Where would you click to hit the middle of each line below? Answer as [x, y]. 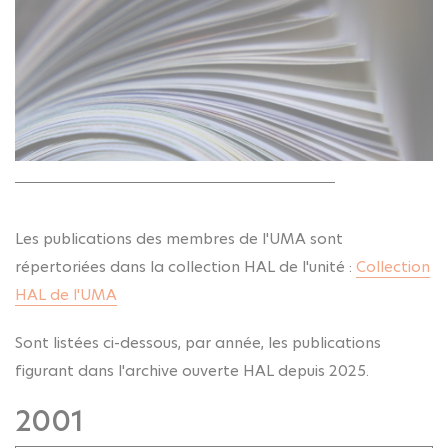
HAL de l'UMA [66, 295]
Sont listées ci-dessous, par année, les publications [198, 343]
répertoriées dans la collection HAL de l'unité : [185, 267]
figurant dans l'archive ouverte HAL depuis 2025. [192, 371]
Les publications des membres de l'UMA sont [179, 239]
